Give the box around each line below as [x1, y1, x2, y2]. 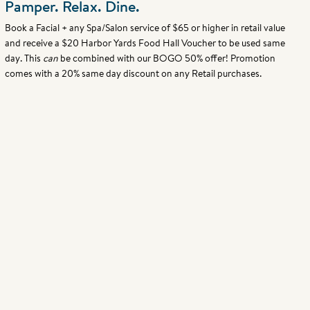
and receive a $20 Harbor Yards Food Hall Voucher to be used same [4, 36, 285, 51]
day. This [4, 51, 43, 66]
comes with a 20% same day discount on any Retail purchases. [4, 66, 262, 81]
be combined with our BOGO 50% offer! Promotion [60, 51, 275, 66]
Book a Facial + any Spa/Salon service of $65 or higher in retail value [4, 21, 285, 35]
